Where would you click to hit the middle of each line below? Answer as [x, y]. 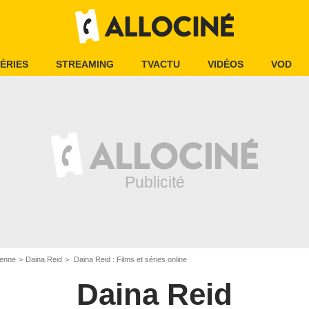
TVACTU [161, 64]
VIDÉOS [226, 64]
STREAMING [85, 64]
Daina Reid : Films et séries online [129, 259]
